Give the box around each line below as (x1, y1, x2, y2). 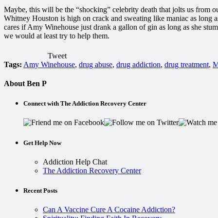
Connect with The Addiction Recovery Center (23, 100, 146, 108)
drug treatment (164, 60, 209, 69)
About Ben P (4, 79, 47, 88)
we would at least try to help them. (4, 31, 109, 40)
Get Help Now (23, 139, 61, 146)
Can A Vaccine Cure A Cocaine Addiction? (43, 205, 175, 214)
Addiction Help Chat (43, 157, 107, 166)
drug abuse (79, 60, 112, 69)
